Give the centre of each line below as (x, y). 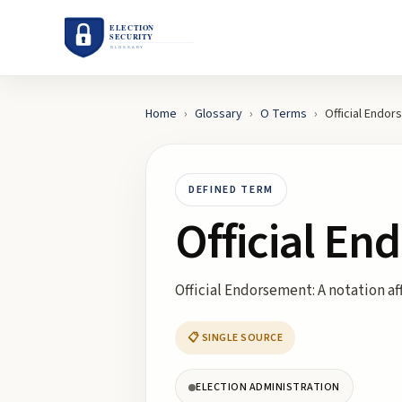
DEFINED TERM (232, 190)
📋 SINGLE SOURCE (236, 338)
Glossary (218, 114)
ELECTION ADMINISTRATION (268, 387)
